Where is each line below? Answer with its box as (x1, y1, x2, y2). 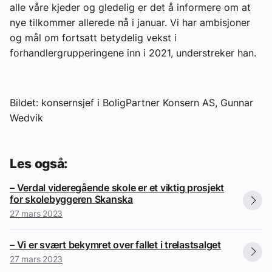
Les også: (10, 155, 68, 171)
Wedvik (10, 112, 43, 124)
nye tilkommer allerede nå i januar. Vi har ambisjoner (10, 16, 250, 29)
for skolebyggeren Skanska (10, 192, 133, 205)
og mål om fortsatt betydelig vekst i (10, 32, 177, 44)
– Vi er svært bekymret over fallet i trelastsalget (10, 238, 221, 251)
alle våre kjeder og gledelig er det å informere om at (10, 1, 251, 14)
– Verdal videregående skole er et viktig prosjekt (10, 181, 225, 194)
